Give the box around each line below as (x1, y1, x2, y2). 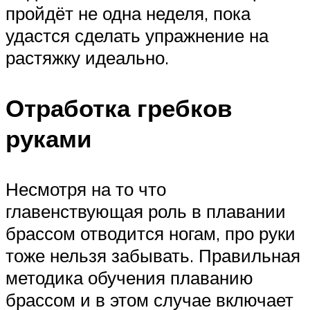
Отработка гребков (6, 93, 232, 124)
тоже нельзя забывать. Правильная (6, 244, 300, 267)
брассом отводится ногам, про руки (6, 222, 295, 245)
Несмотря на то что (6, 178, 166, 201)
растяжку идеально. (6, 46, 169, 69)
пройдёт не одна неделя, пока (6, 2, 250, 25)
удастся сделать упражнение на (6, 24, 268, 47)
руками (6, 123, 92, 154)
